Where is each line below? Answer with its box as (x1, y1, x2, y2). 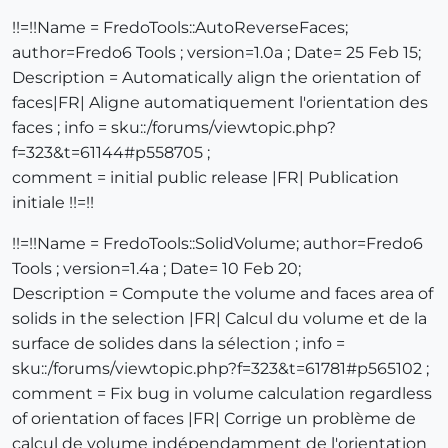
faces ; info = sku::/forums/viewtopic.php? (12, 118, 336, 138)
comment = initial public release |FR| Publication (12, 168, 399, 188)
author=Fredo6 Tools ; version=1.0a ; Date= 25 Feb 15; (12, 43, 421, 63)
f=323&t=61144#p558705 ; (12, 143, 210, 163)
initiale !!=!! (12, 193, 94, 213)
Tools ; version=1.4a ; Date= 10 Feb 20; (12, 259, 301, 279)
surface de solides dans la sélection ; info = (12, 334, 345, 354)
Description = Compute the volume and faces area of (12, 284, 433, 304)
